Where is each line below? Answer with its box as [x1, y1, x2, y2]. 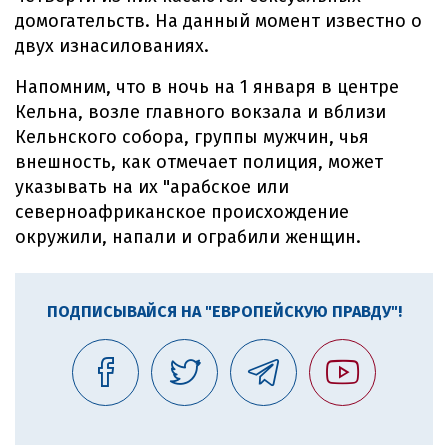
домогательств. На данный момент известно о [15, 10, 422, 32]
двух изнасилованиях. [15, 35, 209, 57]
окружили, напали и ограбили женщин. [15, 226, 361, 248]
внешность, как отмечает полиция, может [15, 151, 383, 173]
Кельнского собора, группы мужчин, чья [15, 126, 369, 148]
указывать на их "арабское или [15, 176, 289, 198]
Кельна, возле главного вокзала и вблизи [15, 101, 386, 123]
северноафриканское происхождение [15, 201, 349, 223]
